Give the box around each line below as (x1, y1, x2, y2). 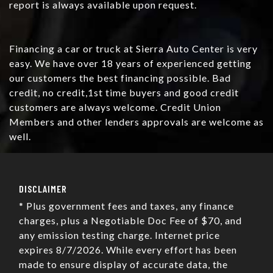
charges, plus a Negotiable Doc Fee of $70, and (19, 214, 242, 227)
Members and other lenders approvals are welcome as (9, 116, 264, 128)
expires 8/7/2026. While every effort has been (19, 244, 237, 256)
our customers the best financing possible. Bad (9, 72, 231, 84)
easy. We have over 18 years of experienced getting (9, 57, 252, 69)
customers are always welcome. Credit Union (9, 101, 221, 113)
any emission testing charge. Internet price (19, 229, 220, 241)
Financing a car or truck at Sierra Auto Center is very (9, 43, 258, 55)
